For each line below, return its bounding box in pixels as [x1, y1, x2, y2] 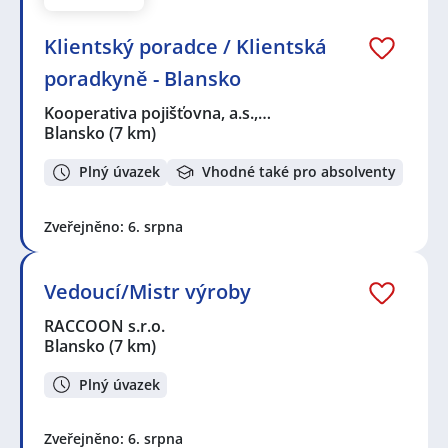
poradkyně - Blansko [44, 64, 241, 92]
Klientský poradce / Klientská [44, 32, 327, 60]
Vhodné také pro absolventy [202, 162, 396, 182]
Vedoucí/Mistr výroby [44, 277, 251, 305]
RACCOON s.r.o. [44, 314, 167, 337]
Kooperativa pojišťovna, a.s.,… [44, 101, 273, 124]
